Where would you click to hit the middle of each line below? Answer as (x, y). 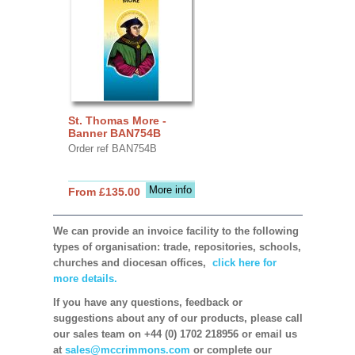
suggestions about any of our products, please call (177, 318)
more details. (85, 278)
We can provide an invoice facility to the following (176, 231)
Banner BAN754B (114, 133)
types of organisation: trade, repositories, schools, (177, 246)
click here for (242, 262)
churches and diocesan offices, (131, 262)
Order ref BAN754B (112, 148)
